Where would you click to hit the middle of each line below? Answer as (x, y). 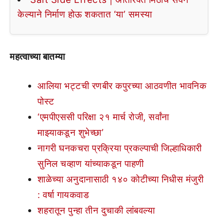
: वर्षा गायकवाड (63, 195)
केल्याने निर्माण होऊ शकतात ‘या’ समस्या (85, 14)
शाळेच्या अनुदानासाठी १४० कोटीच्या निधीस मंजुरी (120, 179)
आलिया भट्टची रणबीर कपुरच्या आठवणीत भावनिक (122, 86)
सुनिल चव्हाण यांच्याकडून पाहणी (91, 164)
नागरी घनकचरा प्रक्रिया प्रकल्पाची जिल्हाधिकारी (120, 148)
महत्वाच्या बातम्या (37, 56)
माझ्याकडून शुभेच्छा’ (71, 133)
